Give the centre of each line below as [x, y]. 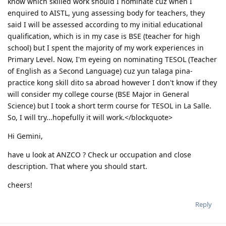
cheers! [20, 185]
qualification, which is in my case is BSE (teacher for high [104, 36]
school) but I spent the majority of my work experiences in [106, 47]
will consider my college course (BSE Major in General [98, 94]
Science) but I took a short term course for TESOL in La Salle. [109, 105]
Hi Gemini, [25, 136]
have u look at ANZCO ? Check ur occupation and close [99, 154]
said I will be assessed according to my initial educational [105, 24]
